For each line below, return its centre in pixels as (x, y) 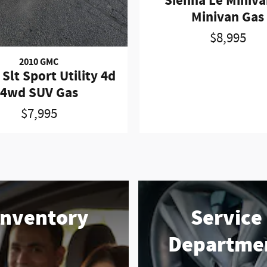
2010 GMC (39, 63)
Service (226, 218)
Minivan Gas (228, 17)
